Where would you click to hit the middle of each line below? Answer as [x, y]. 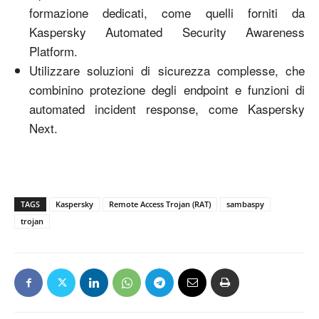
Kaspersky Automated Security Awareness [167, 31]
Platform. [53, 51]
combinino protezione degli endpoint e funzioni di [167, 89]
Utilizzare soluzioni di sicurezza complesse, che [167, 70]
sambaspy [245, 204]
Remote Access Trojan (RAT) [160, 204]
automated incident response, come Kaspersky [167, 108]
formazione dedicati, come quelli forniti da [167, 12]
